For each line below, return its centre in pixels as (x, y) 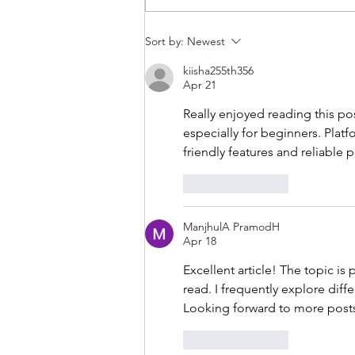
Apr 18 (200, 241)
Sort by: (164, 42)
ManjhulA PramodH (231, 227)
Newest (206, 42)
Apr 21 (200, 85)
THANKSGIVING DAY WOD (253, 29)
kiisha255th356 (218, 71)
